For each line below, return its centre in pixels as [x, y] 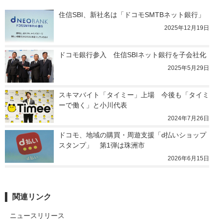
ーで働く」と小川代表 [93, 105]
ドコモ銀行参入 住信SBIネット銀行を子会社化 [132, 55]
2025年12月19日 [187, 28]
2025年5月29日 [188, 68]
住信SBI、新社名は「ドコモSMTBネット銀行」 [132, 15]
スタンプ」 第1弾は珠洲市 [102, 145]
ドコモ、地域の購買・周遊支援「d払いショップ [132, 135]
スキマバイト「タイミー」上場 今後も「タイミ [134, 95]
